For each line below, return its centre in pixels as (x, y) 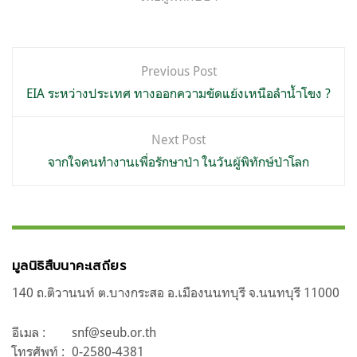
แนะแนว (49, 63)
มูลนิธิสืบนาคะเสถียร (69, 267)
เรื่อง (35, 94)
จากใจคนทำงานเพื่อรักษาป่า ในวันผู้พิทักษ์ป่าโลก (178, 162)
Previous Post (178, 71)
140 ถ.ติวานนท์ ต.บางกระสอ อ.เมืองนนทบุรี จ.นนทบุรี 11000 (176, 293)
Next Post (178, 140)
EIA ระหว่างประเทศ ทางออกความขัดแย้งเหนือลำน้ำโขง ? (178, 94)
